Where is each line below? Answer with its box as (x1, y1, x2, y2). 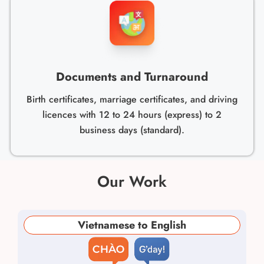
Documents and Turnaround (56, 68, 208, 86)
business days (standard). (80, 123, 184, 137)
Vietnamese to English (78, 217, 186, 233)
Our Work (97, 170, 167, 193)
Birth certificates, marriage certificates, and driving (27, 93, 237, 107)
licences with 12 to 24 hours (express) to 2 (42, 108, 222, 122)
